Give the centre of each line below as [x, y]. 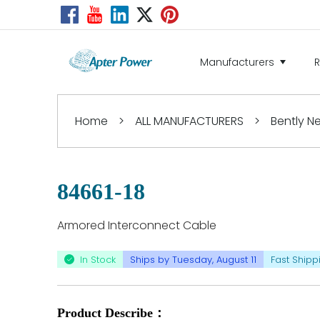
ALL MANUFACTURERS [189, 121]
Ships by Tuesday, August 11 [193, 259]
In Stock [98, 259]
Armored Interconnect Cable [137, 225]
